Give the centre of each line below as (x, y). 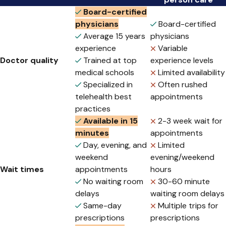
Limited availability (191, 73)
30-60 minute (184, 182)
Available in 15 (109, 121)
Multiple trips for (188, 206)
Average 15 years (114, 36)
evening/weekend (182, 157)
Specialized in (108, 85)
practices (93, 109)
